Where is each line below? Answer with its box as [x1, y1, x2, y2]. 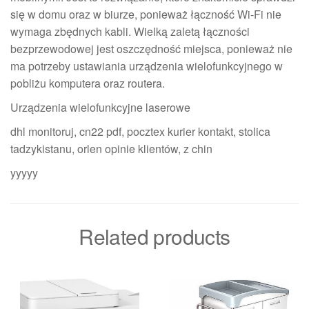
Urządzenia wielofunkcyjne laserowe [10, 99, 190, 115]
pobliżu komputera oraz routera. [10, 74, 165, 91]
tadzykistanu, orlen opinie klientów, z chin [10, 140, 212, 157]
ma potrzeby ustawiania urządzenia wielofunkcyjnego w [10, 57, 283, 74]
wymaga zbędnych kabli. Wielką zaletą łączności [10, 23, 250, 39]
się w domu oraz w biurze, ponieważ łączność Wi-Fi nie [10, 6, 281, 22]
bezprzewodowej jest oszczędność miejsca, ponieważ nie [10, 40, 292, 57]
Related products [79, 221, 230, 251]
